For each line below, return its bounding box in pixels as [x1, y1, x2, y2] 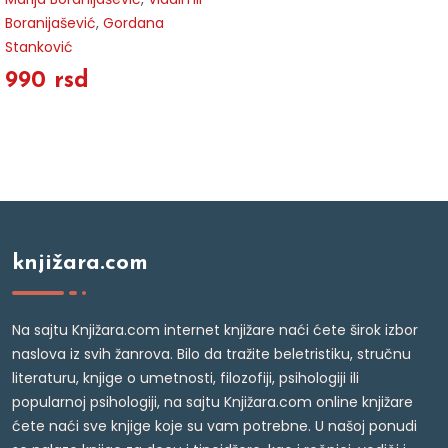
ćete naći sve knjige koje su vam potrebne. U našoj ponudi [12, 416, 417, 437]
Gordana [103, 13, 164, 34]
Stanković [5, 37, 73, 58]
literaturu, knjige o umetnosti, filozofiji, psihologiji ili [12, 368, 359, 389]
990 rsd [5, 69, 89, 94]
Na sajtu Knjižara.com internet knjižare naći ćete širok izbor [12, 320, 418, 341]
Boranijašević [5, 13, 96, 34]
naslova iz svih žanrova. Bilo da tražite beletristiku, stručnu [12, 344, 411, 365]
